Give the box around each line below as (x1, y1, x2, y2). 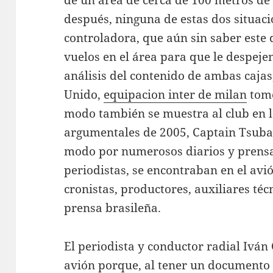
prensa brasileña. (64, 200, 161, 216)
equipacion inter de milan (104, 87, 247, 103)
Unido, (64, 87, 104, 103)
